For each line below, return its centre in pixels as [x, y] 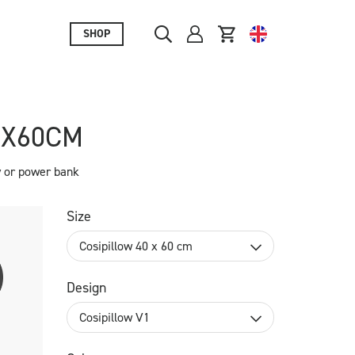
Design [86, 288]
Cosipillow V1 [114, 317]
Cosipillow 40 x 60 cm [136, 246]
